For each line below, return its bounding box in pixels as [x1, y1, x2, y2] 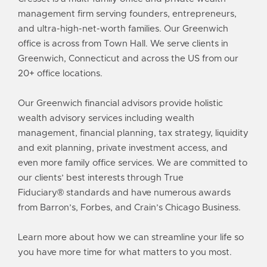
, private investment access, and [92, 143, 228, 153]
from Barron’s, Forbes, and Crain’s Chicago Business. [18, 203, 241, 212]
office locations [37, 69, 100, 78]
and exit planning [18, 143, 92, 153]
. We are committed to [152, 158, 247, 167]
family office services [65, 158, 152, 167]
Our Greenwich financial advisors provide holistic [18, 98, 223, 108]
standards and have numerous [64, 188, 198, 197]
